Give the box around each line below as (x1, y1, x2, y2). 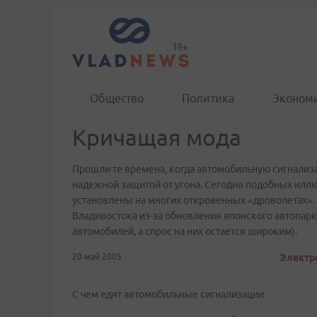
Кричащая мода (72, 125, 241, 150)
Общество (90, 92, 144, 105)
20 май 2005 (72, 252, 122, 261)
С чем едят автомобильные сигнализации (72, 289, 264, 300)
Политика (182, 92, 234, 105)
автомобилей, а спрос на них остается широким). (72, 226, 297, 237)
